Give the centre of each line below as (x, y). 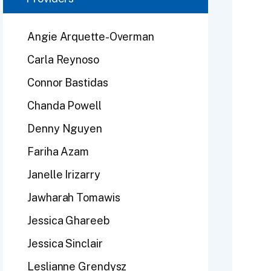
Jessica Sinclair (65, 243)
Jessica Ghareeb (68, 220)
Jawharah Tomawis (74, 197)
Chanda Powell (64, 105)
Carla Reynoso (63, 59)
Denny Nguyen (65, 128)
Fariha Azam (58, 151)
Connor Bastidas (68, 82)
